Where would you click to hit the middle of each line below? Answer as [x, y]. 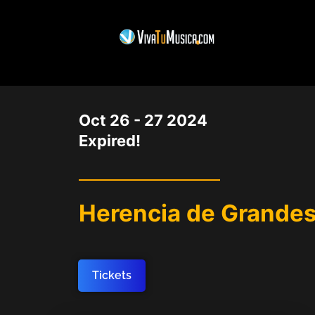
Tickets [112, 276]
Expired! [110, 141]
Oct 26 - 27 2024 [143, 120]
